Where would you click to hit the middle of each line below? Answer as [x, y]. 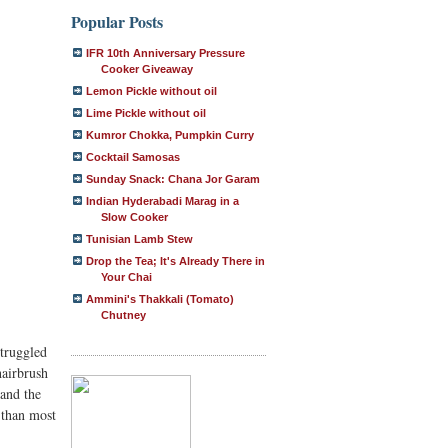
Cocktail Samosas [133, 157]
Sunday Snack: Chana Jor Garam [173, 179]
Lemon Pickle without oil [151, 91]
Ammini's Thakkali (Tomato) [160, 299]
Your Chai [126, 277]
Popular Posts [117, 21]
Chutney [123, 315]
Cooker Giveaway [147, 69]
